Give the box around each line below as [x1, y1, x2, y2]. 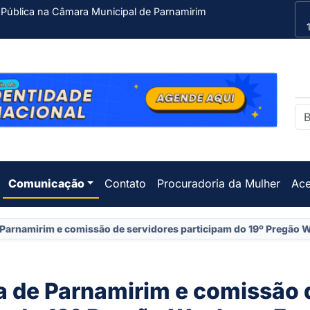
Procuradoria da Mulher [157, 176, 281, 190]
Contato [104, 176, 147, 190]
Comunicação [8, 176, 84, 190]
